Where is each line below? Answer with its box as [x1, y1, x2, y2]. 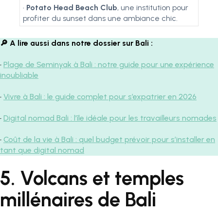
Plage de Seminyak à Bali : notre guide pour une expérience [3, 60, 214, 69]
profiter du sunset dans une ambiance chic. [23, 14, 178, 23]
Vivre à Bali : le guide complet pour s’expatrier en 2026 [3, 92, 197, 101]
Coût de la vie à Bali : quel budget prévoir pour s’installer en [3, 135, 215, 144]
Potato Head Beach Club [26, 3, 117, 12]
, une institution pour [117, 3, 188, 12]
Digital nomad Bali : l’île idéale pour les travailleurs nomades [3, 113, 217, 123]
